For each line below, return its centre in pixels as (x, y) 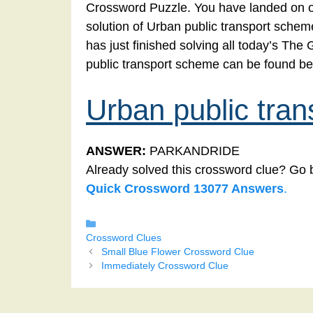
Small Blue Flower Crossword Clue (177, 252)
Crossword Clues (124, 238)
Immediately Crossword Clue (165, 266)
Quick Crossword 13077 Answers (185, 189)
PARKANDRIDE (193, 151)
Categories (124, 224)
